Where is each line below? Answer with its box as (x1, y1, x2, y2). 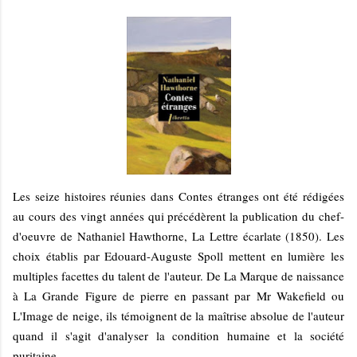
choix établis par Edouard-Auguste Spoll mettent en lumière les (13, 248, 344, 265)
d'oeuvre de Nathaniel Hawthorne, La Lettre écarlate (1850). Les (13, 228, 344, 245)
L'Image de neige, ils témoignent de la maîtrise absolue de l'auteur (13, 308, 344, 324)
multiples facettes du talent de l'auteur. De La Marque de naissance (13, 268, 344, 284)
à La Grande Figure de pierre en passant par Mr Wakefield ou (13, 288, 344, 304)
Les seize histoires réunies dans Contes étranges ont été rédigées (13, 188, 344, 205)
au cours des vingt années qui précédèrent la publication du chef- (13, 208, 344, 225)
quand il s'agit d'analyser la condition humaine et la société (13, 328, 344, 344)
